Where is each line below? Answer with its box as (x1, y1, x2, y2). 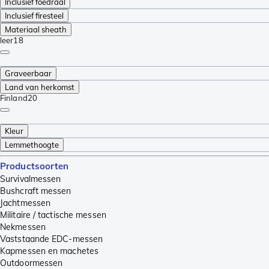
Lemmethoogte (5, 139, 59, 150)
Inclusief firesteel (5, 10, 64, 20)
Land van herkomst (5, 82, 74, 92)
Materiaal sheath (5, 24, 67, 34)
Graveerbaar (5, 68, 52, 78)
